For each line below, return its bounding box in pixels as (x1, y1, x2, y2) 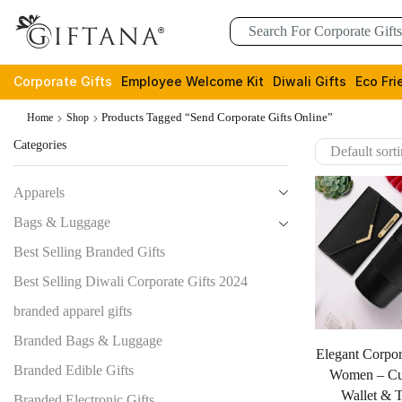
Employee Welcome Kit (121, 74, 264, 89)
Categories (13, 137, 66, 152)
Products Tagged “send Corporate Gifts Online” (100, 110, 333, 124)
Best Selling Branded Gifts (13, 244, 165, 260)
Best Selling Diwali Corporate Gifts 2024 (13, 274, 248, 290)
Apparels (13, 185, 65, 201)
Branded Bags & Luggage (13, 333, 162, 349)
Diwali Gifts (273, 74, 346, 89)
